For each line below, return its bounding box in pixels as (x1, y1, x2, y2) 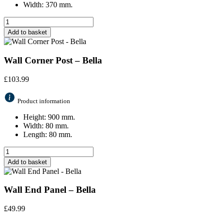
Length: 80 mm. (23, 130, 72, 139)
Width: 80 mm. (23, 121, 69, 130)
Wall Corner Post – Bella (4, 55, 102, 65)
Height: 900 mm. (23, 112, 75, 121)
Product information (17, 97, 70, 105)
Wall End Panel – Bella (4, 185, 96, 195)
